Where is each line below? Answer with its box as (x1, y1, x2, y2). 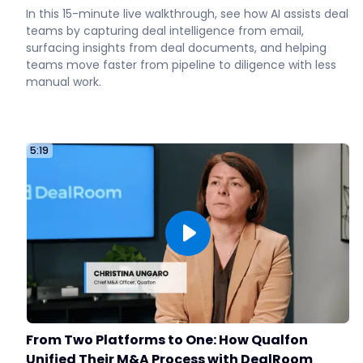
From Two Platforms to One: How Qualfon (26, 330, 308, 349)
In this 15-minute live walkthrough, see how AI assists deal (26, 5, 348, 22)
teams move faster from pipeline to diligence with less (26, 56, 336, 73)
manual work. (26, 73, 101, 90)
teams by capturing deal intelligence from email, (26, 22, 304, 39)
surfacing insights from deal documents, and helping (26, 39, 327, 56)
